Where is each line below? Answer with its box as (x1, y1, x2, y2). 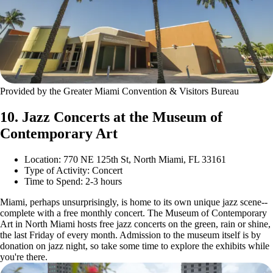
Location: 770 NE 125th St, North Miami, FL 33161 (24, 154, 226, 165)
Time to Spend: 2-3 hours (24, 176, 122, 187)
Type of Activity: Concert (24, 165, 122, 176)
